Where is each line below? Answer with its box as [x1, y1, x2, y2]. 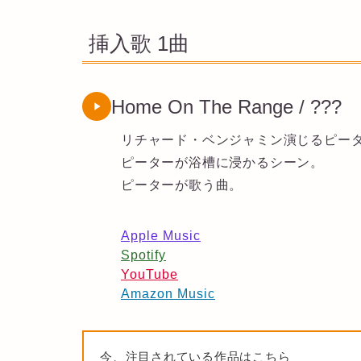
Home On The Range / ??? [111, 95, 342, 118]
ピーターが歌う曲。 [121, 177, 243, 192]
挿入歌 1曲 [89, 31, 189, 56]
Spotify [121, 247, 166, 262]
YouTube [121, 267, 178, 281]
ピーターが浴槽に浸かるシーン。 [121, 155, 324, 169]
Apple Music [121, 228, 201, 243]
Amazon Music [121, 286, 215, 301]
